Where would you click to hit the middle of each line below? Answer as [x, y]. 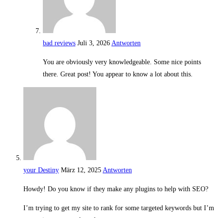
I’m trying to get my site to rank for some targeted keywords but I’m [119, 208]
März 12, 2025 [81, 170]
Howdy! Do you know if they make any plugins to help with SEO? [116, 189]
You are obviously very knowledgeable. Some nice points [122, 62]
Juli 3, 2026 [94, 43]
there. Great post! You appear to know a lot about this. [118, 74]
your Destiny [41, 170]
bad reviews [59, 43]
